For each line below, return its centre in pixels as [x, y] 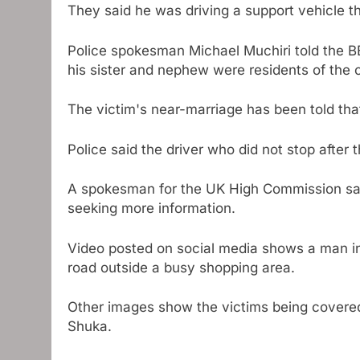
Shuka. [90, 326]
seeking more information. [151, 208]
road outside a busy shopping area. [181, 267]
